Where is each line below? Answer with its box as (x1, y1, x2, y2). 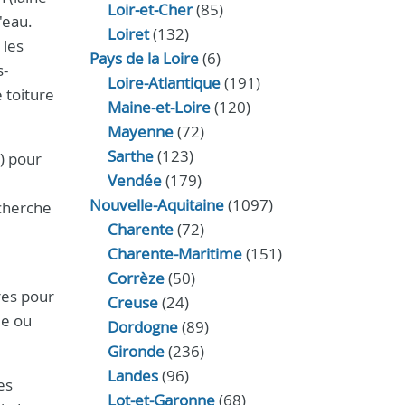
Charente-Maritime (107, 243, 242, 264)
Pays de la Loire (89, 48, 199, 69)
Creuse (107, 292, 158, 313)
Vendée (107, 170, 162, 191)
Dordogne (107, 316, 178, 337)
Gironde (107, 341, 165, 362)
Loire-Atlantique (107, 72, 221, 93)
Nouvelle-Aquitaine (89, 194, 224, 215)
